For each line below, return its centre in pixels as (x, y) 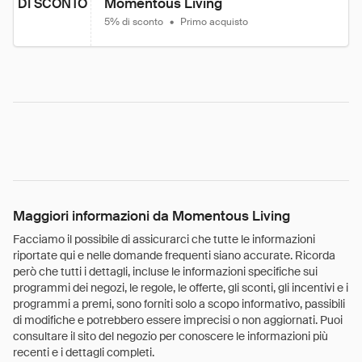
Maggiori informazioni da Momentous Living (152, 216)
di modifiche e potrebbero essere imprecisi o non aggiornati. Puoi (178, 320)
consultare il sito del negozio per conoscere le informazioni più (170, 336)
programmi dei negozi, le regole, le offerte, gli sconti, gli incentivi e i (181, 288)
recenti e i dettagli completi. (84, 352)
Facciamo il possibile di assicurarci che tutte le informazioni (164, 239)
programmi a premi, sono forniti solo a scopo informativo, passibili (179, 304)
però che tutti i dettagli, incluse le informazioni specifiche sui (165, 271)
